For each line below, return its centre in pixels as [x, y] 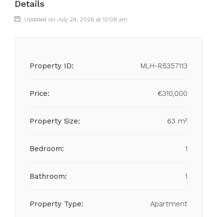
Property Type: [56, 204]
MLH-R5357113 [164, 66]
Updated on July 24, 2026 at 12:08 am [75, 19]
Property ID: [52, 66]
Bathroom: [48, 176]
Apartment [169, 204]
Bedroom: [47, 149]
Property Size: [55, 121]
